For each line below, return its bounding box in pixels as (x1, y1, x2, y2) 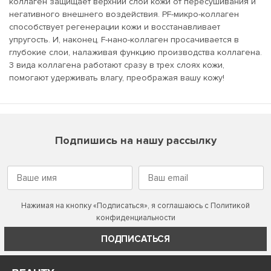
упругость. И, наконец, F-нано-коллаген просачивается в (9, 34, 239, 45)
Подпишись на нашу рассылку (54, 133, 217, 147)
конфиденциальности (96, 212, 175, 223)
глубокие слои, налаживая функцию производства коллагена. (9, 47, 262, 57)
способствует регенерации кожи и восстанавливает (9, 21, 220, 32)
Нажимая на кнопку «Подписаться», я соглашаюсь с (21, 200, 211, 211)
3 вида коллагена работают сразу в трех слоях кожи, (9, 59, 224, 70)
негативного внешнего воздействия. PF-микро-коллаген (9, 8, 239, 19)
